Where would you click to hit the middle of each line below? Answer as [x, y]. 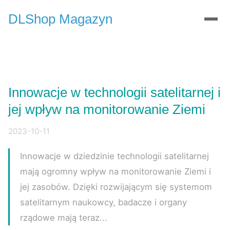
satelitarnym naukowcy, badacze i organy [103, 202]
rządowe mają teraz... [64, 218]
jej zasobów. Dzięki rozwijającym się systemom [116, 187]
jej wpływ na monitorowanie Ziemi [107, 109]
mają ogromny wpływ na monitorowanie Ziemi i [116, 171]
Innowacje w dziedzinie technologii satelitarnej [114, 156]
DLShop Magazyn [60, 19]
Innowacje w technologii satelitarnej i [114, 92]
